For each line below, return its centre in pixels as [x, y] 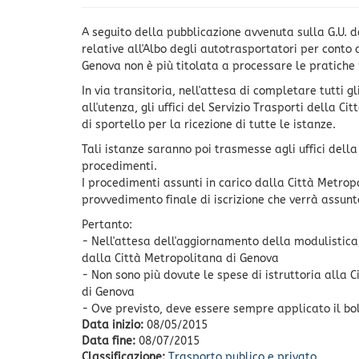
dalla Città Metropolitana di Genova [180, 258]
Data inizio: [114, 325]
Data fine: [110, 341]
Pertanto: [107, 224]
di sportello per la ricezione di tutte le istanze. [209, 124]
